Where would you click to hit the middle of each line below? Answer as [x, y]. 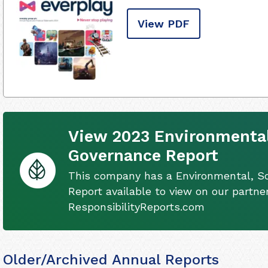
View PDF [164, 24]
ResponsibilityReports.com [136, 206]
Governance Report [143, 155]
